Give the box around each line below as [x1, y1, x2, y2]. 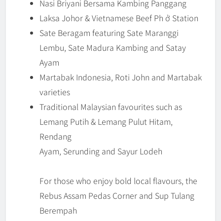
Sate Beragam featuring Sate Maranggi [39, 27, 179, 39]
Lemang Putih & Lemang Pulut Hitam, [39, 115, 173, 128]
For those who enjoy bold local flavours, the [39, 175, 197, 187]
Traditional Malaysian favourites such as [39, 101, 182, 113]
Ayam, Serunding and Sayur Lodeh [39, 145, 162, 157]
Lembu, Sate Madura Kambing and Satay [39, 41, 186, 54]
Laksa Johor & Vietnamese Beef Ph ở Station [39, 12, 198, 24]
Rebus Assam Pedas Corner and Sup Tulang [39, 189, 194, 202]
